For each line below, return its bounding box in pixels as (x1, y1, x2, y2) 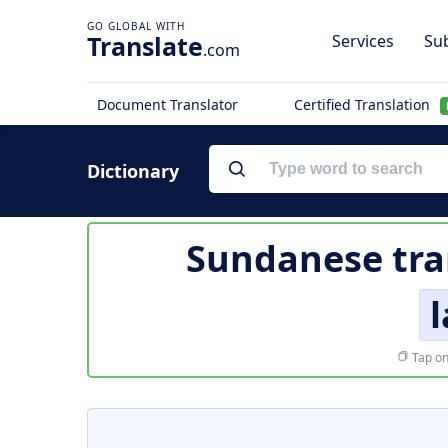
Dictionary (87, 159, 179, 183)
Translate (87, 29, 203, 63)
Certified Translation (293, 95, 434, 114)
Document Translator (97, 95, 238, 114)
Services (332, 30, 394, 52)
